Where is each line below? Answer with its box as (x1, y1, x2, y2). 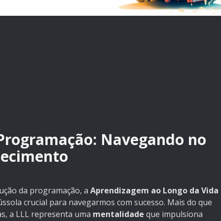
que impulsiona (144, 209, 203, 220)
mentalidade (93, 209, 144, 220)
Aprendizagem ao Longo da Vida (90, 185, 219, 196)
